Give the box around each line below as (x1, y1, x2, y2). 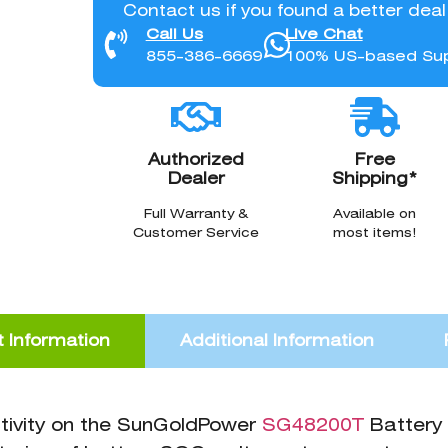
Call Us (145, 24, 203, 43)
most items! (333, 224, 417, 240)
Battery (364, 414, 442, 436)
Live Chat (284, 24, 363, 43)
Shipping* (332, 168, 418, 188)
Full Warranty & (144, 205, 249, 221)
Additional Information (179, 331, 374, 351)
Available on (333, 205, 417, 221)
